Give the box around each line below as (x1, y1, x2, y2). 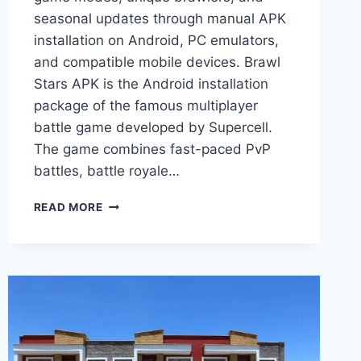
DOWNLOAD (102, 264, 174, 278)
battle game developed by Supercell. (33, 119, 272, 136)
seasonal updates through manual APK (33, 10, 286, 27)
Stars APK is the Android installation (33, 76, 268, 93)
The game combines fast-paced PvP (33, 141, 271, 158)
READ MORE (33, 201, 103, 214)
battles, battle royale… (33, 163, 180, 180)
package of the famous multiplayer (33, 98, 258, 114)
